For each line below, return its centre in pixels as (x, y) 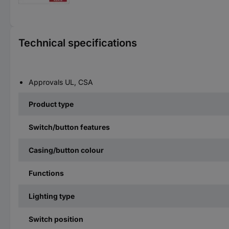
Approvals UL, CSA (61, 82)
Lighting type (52, 196)
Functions (46, 173)
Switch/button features (69, 127)
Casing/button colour (66, 150)
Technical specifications (78, 43)
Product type (51, 104)
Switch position (56, 219)
